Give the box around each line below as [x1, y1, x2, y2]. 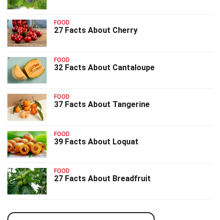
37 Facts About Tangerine [54, 100, 150, 110]
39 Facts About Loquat [54, 137, 138, 146]
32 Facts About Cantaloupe [54, 62, 155, 72]
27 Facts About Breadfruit [54, 173, 151, 183]
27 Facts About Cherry [54, 26, 137, 35]
